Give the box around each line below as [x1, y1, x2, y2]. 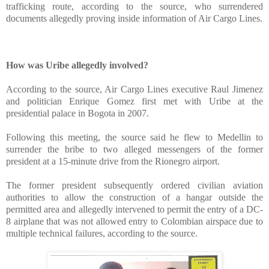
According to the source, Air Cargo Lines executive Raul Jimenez [6, 84, 263, 95]
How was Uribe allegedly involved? [6, 60, 148, 71]
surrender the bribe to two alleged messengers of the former [6, 144, 263, 155]
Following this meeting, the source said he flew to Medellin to [6, 132, 263, 143]
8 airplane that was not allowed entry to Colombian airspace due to [6, 216, 263, 227]
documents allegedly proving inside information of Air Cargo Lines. [6, 13, 262, 24]
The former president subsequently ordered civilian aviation [6, 180, 263, 191]
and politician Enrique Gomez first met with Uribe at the [6, 96, 263, 107]
